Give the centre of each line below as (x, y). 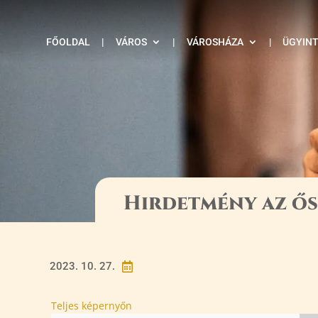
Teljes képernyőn (92, 305)
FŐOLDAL (68, 42)
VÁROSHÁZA (215, 42)
